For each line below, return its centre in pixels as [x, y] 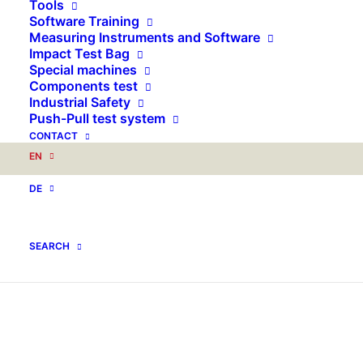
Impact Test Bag [79, 53]
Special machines [83, 70]
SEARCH [49, 246]
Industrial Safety [80, 102]
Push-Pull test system [97, 118]
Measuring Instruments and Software [145, 37]
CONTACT [53, 136]
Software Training [84, 21]
